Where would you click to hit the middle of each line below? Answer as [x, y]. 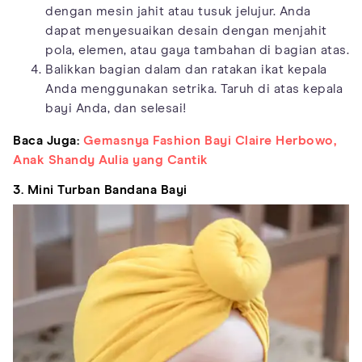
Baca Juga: [48, 140]
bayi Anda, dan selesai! [116, 108]
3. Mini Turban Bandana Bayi [100, 189]
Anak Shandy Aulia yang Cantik [111, 160]
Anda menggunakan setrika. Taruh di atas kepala [194, 88]
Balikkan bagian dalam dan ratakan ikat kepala [186, 69]
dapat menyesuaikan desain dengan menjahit [186, 30]
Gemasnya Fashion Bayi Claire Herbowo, [209, 140]
